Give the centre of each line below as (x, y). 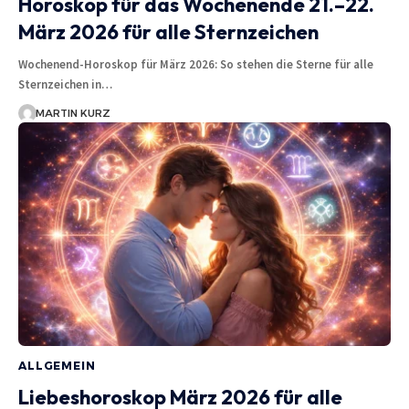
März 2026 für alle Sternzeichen (168, 31)
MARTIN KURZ (73, 113)
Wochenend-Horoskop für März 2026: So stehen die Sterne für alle (196, 64)
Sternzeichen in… (65, 84)
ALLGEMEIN (57, 365)
